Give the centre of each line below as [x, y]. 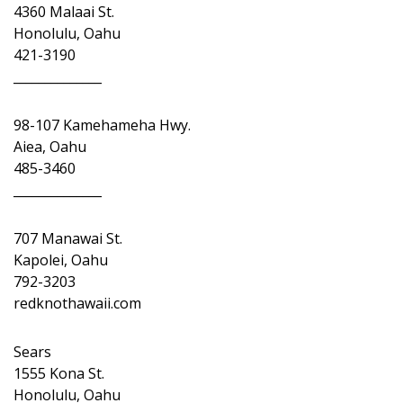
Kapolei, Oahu [61, 260]
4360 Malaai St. [64, 12]
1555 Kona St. [59, 373]
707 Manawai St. [68, 238]
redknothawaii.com [77, 303]
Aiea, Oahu [50, 147]
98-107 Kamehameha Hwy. [102, 125]
